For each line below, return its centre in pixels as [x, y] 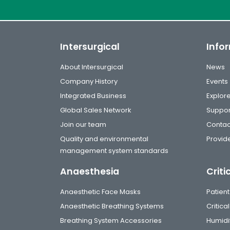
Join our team [83, 124]
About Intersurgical [92, 67]
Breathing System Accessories [111, 221]
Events [217, 81]
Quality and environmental [104, 139]
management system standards [114, 151]
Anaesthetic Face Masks [100, 192]
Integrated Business [93, 96]
